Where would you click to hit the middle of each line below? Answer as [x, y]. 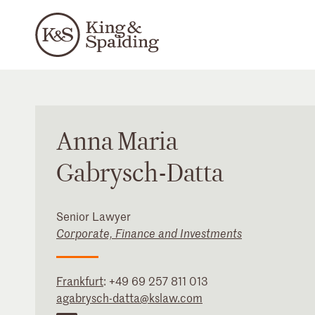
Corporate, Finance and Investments [149, 233]
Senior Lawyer [94, 216]
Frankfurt [80, 281]
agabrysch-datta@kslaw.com [129, 297]
